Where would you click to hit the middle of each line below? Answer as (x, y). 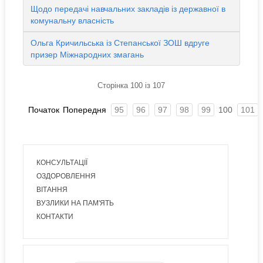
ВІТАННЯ (52, 190)
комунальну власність (72, 21)
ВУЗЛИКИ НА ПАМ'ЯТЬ (75, 203)
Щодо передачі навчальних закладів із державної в (128, 9)
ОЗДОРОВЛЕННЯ (66, 176)
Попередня (84, 110)
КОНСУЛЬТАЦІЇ (62, 163)
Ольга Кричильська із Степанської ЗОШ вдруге (120, 43)
